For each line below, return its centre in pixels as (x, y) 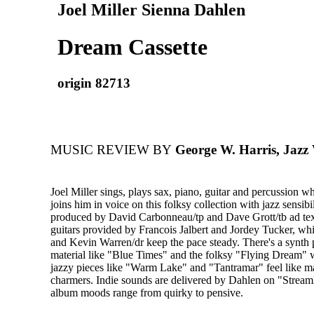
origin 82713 (94, 83)
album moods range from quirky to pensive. (147, 293)
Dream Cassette (132, 47)
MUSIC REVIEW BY (111, 150)
